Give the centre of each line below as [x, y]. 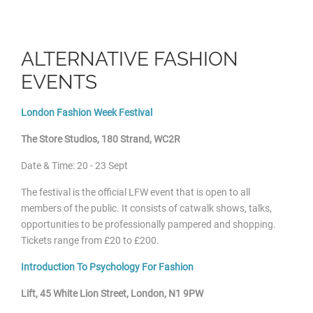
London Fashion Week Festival [87, 112]
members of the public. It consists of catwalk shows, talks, [146, 208]
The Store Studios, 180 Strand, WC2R [101, 139]
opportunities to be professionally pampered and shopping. [148, 224]
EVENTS [59, 82]
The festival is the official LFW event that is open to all [136, 192]
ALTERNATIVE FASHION [130, 59]
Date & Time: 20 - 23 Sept [74, 165]
